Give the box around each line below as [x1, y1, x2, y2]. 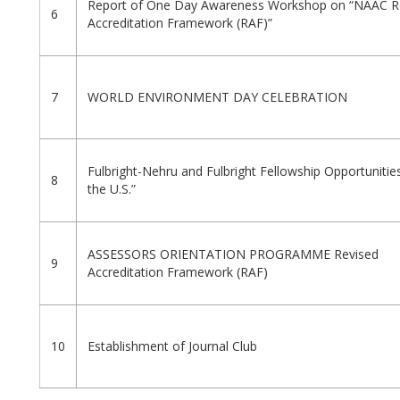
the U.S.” [87, 180, 136, 198]
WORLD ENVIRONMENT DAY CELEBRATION [87, 88, 347, 106]
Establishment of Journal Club [87, 337, 257, 355]
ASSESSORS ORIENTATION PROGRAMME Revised [87, 246, 379, 263]
